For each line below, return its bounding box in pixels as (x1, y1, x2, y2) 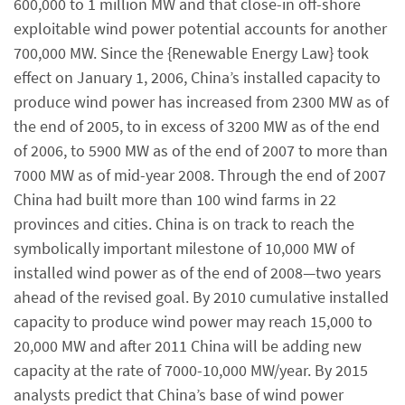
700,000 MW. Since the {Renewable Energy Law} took (14, 42, 369, 63)
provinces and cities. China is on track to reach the (14, 213, 354, 234)
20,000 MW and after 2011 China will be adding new (14, 335, 362, 356)
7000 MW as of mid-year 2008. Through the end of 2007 (14, 165, 386, 185)
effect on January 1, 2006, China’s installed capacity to (14, 67, 381, 88)
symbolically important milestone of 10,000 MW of (14, 238, 354, 259)
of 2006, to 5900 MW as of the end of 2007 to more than (14, 140, 388, 161)
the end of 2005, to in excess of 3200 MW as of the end (14, 116, 380, 137)
